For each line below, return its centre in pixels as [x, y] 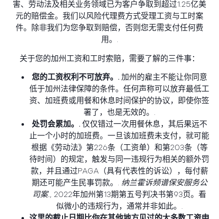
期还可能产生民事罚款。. [76, 183]
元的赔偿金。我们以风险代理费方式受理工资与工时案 [109, 17]
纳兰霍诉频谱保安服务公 [164, 183]
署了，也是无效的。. [119, 113]
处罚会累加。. [56, 125]
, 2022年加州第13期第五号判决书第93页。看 [128, 195]
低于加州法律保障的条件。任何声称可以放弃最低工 [119, 89]
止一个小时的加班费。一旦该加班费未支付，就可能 [119, 136]
